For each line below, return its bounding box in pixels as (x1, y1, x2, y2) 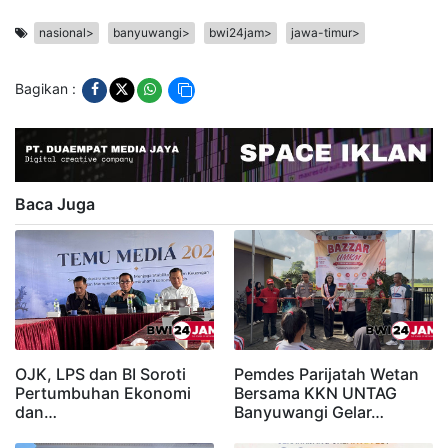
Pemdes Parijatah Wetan (234, 364, 419, 385)
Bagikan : (15, 80, 80, 98)
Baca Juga (15, 194, 95, 215)
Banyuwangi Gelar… (234, 402, 384, 423)
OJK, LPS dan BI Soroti (15, 364, 186, 385)
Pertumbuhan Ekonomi (15, 383, 191, 404)
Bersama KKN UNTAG (234, 383, 397, 404)
